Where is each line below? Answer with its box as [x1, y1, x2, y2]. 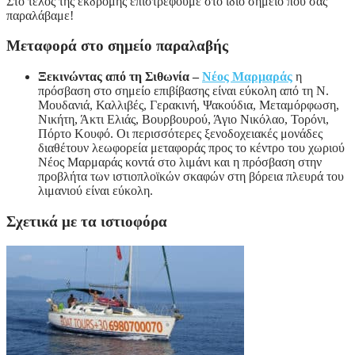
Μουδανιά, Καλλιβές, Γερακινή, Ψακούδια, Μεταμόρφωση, [38, 98, 339, 113]
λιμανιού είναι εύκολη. [38, 184, 153, 198]
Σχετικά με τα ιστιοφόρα [6, 212, 167, 230]
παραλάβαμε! [6, 8, 74, 22]
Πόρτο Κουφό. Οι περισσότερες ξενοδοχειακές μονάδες [38, 127, 323, 141]
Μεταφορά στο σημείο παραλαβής [6, 37, 228, 55]
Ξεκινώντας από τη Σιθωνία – [38, 70, 202, 84]
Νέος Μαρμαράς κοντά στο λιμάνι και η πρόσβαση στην [38, 155, 322, 170]
